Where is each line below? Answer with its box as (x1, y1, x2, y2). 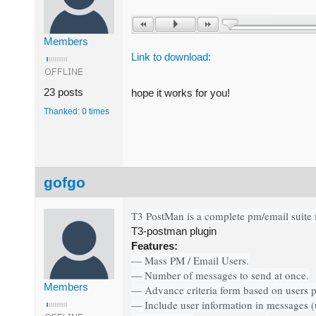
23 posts (44, 85, 83, 98)
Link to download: (131, 50, 211, 63)
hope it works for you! (131, 86, 230, 99)
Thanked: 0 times (44, 106, 109, 116)
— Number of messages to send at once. (131, 267, 309, 282)
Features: (131, 239, 178, 252)
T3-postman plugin (131, 224, 217, 237)
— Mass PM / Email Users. (131, 253, 249, 267)
